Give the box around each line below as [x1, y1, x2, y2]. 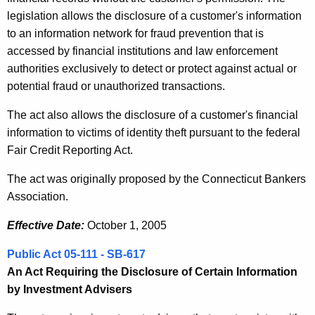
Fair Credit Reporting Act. [7, 144, 133, 157]
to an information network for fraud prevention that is [7, 27, 264, 40]
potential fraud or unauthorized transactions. [7, 80, 225, 93]
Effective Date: [7, 219, 84, 232]
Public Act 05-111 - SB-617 [7, 248, 146, 261]
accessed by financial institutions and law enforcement [7, 45, 278, 58]
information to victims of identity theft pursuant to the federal [7, 127, 300, 139]
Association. [7, 191, 68, 203]
